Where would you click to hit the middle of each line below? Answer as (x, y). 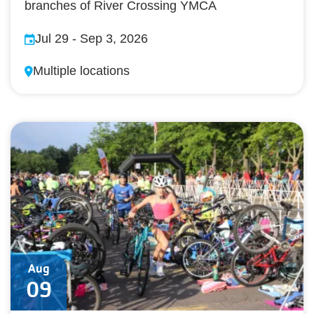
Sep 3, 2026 (114, 38)
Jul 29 (52, 38)
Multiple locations (81, 70)
